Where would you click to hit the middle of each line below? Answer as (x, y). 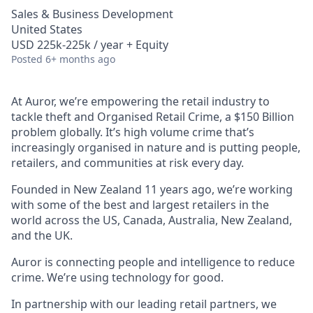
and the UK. (42, 235)
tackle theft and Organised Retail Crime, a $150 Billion (153, 117)
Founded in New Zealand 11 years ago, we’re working (152, 189)
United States (47, 29)
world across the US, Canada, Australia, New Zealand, (152, 220)
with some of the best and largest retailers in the (140, 205)
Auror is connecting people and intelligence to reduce (153, 262)
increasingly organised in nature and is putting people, (156, 147)
